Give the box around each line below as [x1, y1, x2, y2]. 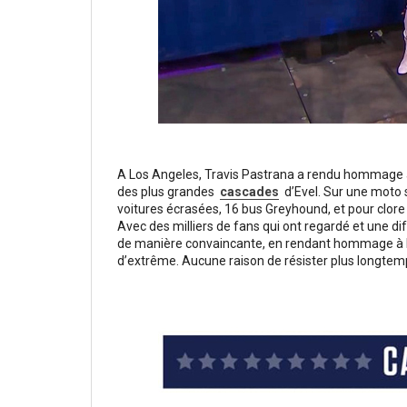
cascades [219, 184, 279, 200]
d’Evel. [281, 184, 321, 200]
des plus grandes [116, 184, 217, 200]
